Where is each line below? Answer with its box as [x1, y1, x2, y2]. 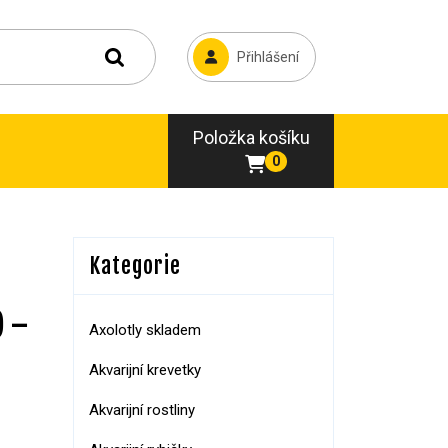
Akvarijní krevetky [89, 361, 201, 379]
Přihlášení [236, 49, 299, 65]
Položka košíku [192, 127, 310, 148]
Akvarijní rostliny [89, 401, 195, 419]
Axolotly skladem [89, 321, 201, 339]
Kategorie [89, 252, 181, 279]
